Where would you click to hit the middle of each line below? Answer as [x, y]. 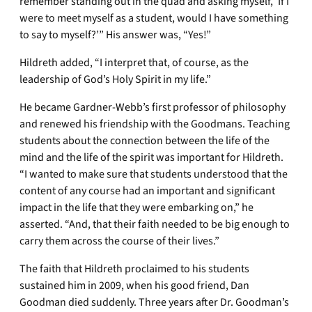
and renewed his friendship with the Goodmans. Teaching [155, 124]
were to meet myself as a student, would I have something [154, 18]
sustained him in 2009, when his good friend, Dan [134, 286]
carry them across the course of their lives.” [119, 241]
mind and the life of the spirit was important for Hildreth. [151, 157]
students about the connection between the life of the [145, 141]
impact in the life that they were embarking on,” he [136, 208]
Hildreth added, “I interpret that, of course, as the [134, 63]
